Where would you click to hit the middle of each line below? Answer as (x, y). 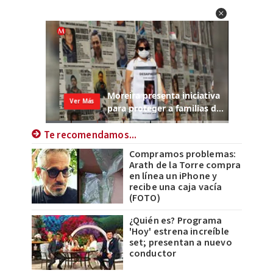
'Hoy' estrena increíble (179, 232)
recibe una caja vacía (175, 187)
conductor (153, 254)
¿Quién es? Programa (175, 221)
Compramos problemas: (183, 154)
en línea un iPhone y (173, 176)
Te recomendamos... (90, 136)
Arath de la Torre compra (185, 165)
